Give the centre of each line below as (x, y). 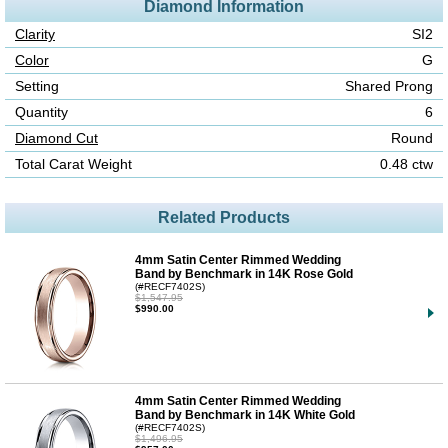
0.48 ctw (406, 164)
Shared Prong (389, 86)
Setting (37, 86)
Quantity (41, 112)
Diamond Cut (56, 138)
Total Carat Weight (73, 164)
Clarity (35, 34)
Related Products (224, 217)
